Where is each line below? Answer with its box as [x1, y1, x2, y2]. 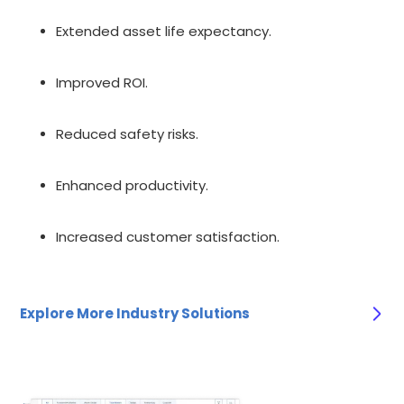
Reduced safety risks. [56, 124, 199, 143]
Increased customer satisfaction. [56, 226, 280, 246]
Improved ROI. [56, 72, 149, 92]
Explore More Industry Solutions [20, 303, 251, 323]
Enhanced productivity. [56, 175, 209, 195]
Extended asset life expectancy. [56, 21, 272, 41]
